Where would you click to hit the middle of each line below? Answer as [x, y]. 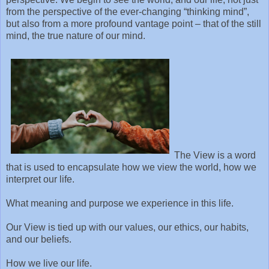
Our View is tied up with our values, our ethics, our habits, [127, 227]
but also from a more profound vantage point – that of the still [134, 23]
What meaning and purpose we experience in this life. [120, 203]
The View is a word [215, 155]
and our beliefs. [39, 239]
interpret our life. [40, 179]
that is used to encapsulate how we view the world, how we [131, 167]
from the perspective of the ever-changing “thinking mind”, [128, 11]
